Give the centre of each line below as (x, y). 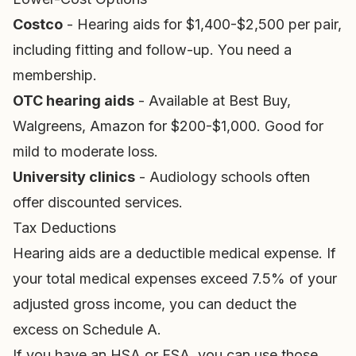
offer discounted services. (98, 202)
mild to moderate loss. (85, 151)
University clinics (74, 177)
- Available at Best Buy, (213, 101)
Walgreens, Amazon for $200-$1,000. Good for (168, 126)
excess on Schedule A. (87, 329)
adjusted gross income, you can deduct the (155, 304)
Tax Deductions (64, 228)
